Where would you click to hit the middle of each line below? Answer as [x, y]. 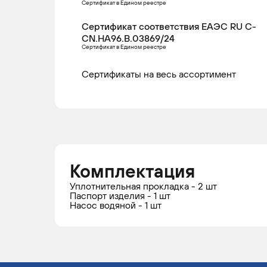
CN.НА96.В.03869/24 [128, 38]
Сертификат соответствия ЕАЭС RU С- [169, 26]
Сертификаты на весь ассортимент [159, 74]
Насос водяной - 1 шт [116, 205]
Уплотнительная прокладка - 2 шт [143, 186]
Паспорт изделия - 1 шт [120, 195]
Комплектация [132, 171]
